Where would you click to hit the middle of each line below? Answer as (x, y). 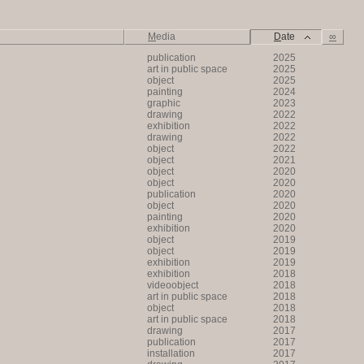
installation (171, 353)
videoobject (173, 285)
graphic (164, 103)
